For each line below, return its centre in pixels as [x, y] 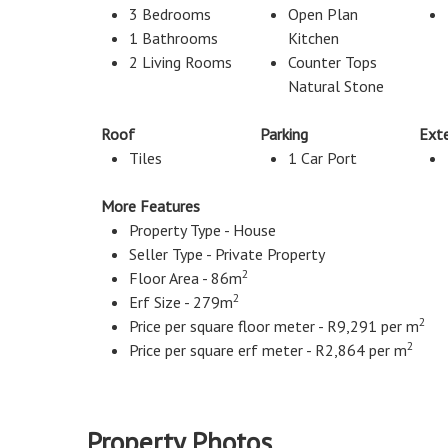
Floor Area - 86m [185, 278]
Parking [284, 134]
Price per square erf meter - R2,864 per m [268, 350]
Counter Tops [332, 62]
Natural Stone [336, 86]
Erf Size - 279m [181, 302]
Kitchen [313, 38]
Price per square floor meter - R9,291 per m [274, 326]
